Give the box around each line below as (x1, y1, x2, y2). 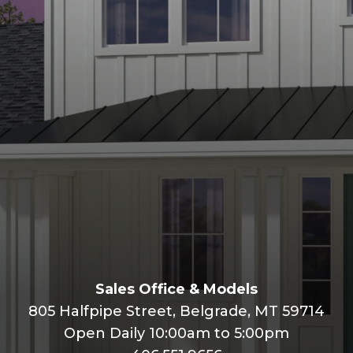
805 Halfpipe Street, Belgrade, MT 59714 (28, 302, 325, 320)
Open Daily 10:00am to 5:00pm (64, 324, 289, 342)
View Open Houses (105, 152, 247, 172)
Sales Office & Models (95, 280, 258, 298)
